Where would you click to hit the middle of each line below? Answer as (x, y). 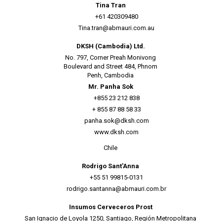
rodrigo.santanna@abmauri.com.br (116, 189)
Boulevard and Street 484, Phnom (110, 66)
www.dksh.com (116, 132)
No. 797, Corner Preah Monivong (110, 57)
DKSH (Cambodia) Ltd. (110, 46)
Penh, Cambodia (110, 75)
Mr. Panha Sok (110, 87)
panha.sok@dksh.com (116, 121)
